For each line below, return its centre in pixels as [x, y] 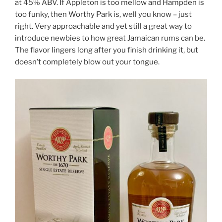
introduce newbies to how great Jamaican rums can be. [110, 38]
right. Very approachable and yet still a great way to [103, 26]
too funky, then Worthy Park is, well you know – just [103, 14]
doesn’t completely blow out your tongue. [87, 62]
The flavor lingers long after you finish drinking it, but [107, 50]
